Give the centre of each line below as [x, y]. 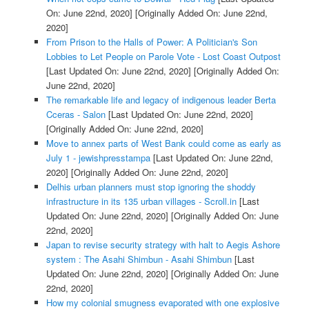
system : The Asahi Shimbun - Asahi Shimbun [139, 259]
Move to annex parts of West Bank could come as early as [163, 143]
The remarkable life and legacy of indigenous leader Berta [161, 99]
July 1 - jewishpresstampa [98, 157]
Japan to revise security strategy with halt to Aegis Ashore [163, 244]
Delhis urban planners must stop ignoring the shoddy [151, 186]
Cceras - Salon [76, 114]
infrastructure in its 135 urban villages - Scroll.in [141, 201]
